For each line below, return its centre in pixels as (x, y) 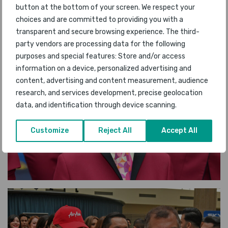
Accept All (179, 131)
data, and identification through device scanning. (96, 105)
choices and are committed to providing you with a (99, 20)
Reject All (115, 131)
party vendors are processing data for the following (101, 44)
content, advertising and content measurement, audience (112, 81)
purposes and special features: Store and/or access (101, 56)
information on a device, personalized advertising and (104, 68)
